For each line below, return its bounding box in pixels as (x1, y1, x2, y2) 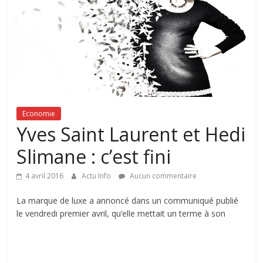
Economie (22, 109, 56, 119)
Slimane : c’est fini (16, 144, 171, 170)
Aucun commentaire (128, 171, 197, 181)
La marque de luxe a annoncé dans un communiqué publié (16, 195, 239, 207)
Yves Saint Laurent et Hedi (16, 122, 246, 147)
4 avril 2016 (25, 171, 64, 181)
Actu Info (82, 171, 113, 181)
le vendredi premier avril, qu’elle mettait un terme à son (16, 208, 226, 220)
